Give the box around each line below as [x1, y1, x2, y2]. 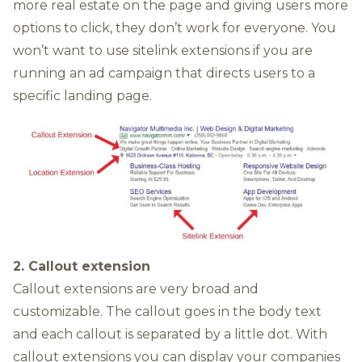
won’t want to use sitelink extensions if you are [13, 43, 313, 58]
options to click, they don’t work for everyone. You [13, 20, 336, 36]
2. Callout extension [13, 258, 150, 274]
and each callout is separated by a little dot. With [13, 326, 327, 342]
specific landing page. [13, 88, 152, 103]
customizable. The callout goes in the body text [13, 303, 322, 319]
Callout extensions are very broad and [13, 280, 259, 297]
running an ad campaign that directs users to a [13, 65, 315, 81]
